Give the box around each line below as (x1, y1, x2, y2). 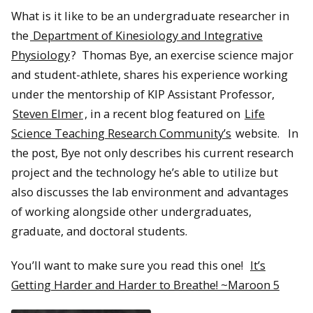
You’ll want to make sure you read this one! (11, 256, 249, 273)
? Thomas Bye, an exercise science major (71, 47, 293, 64)
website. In (233, 125, 298, 142)
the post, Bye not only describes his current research (11, 145, 293, 161)
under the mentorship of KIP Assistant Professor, (11, 86, 275, 103)
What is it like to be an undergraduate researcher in (11, 8, 289, 24)
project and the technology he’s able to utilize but (11, 164, 278, 181)
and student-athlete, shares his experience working (11, 66, 288, 83)
